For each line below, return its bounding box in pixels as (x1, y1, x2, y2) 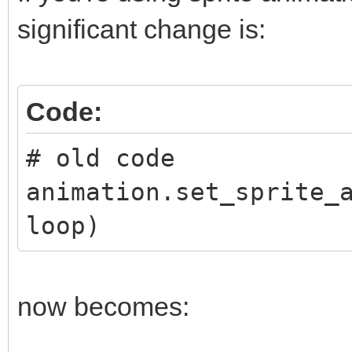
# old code (26, 143, 175, 172)
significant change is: (17, 13, 266, 44)
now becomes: (17, 291, 189, 321)
